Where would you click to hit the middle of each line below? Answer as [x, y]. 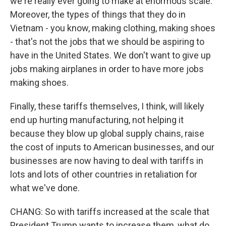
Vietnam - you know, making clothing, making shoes [113, 28]
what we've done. [45, 188]
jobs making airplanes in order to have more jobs [107, 69]
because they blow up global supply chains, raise [107, 133]
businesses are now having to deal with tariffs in [107, 161]
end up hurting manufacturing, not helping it [97, 120]
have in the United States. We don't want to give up [110, 55]
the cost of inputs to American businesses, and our [112, 147]
